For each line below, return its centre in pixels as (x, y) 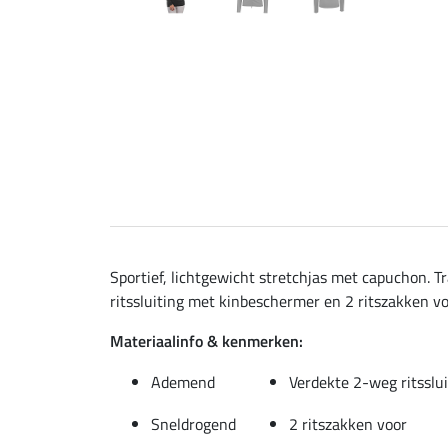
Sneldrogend (193, 423)
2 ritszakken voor (348, 423)
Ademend (183, 381)
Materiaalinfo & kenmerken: (206, 340)
